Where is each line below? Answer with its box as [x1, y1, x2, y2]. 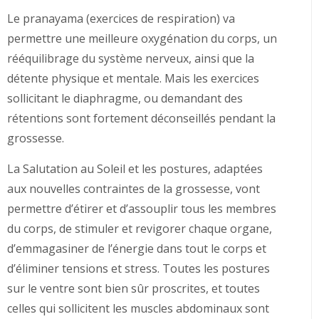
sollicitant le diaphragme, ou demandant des [7, 90, 243, 106]
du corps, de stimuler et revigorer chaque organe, [7, 221, 272, 236]
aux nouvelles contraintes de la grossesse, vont [7, 181, 260, 197]
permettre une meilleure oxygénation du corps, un [7, 31, 277, 46]
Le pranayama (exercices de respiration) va [7, 11, 235, 26]
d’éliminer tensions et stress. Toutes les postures [7, 261, 270, 276]
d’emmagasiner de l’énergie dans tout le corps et [7, 241, 266, 256]
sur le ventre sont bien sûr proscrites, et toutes [7, 281, 260, 296]
